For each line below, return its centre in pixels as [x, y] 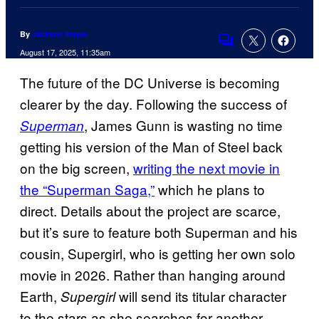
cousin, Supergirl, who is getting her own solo [158, 253]
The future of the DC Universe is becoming [150, 83]
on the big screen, [77, 168]
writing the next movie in [206, 168]
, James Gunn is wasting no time [183, 125]
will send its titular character [201, 296]
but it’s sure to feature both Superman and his [159, 232]
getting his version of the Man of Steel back [151, 147]
